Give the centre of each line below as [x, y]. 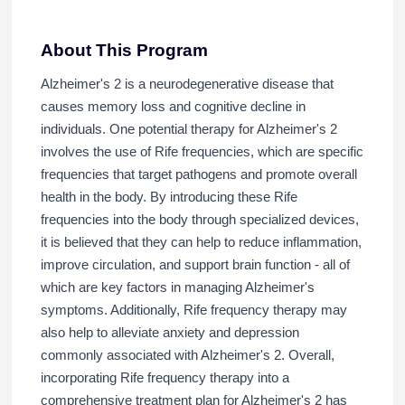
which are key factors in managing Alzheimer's [177, 288]
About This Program [124, 51]
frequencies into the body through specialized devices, [199, 220]
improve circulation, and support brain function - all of [195, 265]
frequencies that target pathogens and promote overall [198, 175]
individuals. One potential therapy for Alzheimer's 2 [188, 130]
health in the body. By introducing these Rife [169, 198]
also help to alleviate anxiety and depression [170, 333]
